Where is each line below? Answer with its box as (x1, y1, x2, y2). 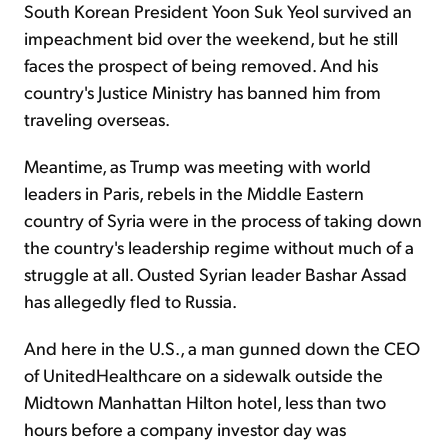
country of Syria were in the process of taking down (24, 208, 422, 232)
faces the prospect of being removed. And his (24, 53, 378, 77)
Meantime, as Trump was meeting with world (24, 154, 371, 178)
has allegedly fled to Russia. (24, 289, 237, 313)
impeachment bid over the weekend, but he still (24, 26, 398, 50)
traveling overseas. (24, 107, 170, 131)
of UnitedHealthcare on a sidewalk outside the (24, 363, 383, 387)
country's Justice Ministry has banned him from (24, 80, 381, 104)
